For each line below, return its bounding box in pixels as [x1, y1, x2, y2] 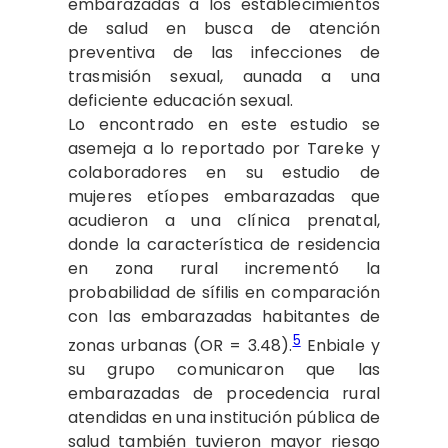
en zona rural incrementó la [68, 256, 380, 280]
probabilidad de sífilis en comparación [68, 280, 380, 304]
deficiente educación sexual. [68, 88, 294, 112]
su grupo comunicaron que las [68, 358, 380, 382]
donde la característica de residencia [68, 232, 380, 256]
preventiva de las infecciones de [68, 40, 380, 64]
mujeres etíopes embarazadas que [68, 184, 380, 208]
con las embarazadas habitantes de [68, 304, 380, 328]
